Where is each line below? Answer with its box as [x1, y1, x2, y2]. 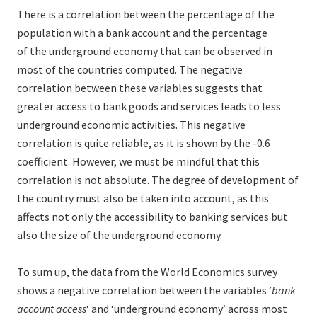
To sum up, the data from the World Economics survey [17, 265, 277, 279]
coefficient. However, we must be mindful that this [17, 154, 260, 169]
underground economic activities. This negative [17, 117, 246, 132]
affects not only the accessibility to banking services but [17, 209, 288, 224]
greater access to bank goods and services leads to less [17, 99, 281, 114]
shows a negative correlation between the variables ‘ [17, 283, 272, 298]
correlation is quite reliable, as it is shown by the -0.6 [17, 136, 270, 151]
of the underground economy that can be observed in [17, 44, 272, 59]
